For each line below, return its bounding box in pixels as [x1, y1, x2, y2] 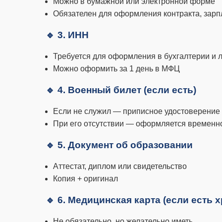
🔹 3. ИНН [46, 30, 89, 40]
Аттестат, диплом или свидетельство [53, 162, 187, 170]
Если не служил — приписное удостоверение [53, 107, 220, 115]
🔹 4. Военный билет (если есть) [46, 85, 196, 95]
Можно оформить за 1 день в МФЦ [53, 64, 180, 73]
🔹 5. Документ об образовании [46, 140, 193, 150]
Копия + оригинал [53, 174, 118, 183]
